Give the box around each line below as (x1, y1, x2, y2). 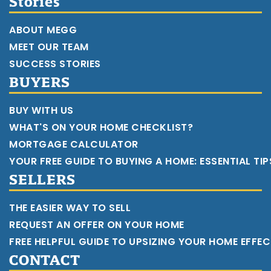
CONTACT (9, 251, 80, 269)
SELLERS (9, 171, 76, 188)
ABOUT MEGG (9, 22, 77, 37)
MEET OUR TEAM (9, 39, 89, 54)
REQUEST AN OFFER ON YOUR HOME (9, 217, 184, 232)
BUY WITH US (9, 103, 74, 117)
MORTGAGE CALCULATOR (9, 137, 139, 151)
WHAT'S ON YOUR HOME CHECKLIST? (9, 120, 193, 134)
